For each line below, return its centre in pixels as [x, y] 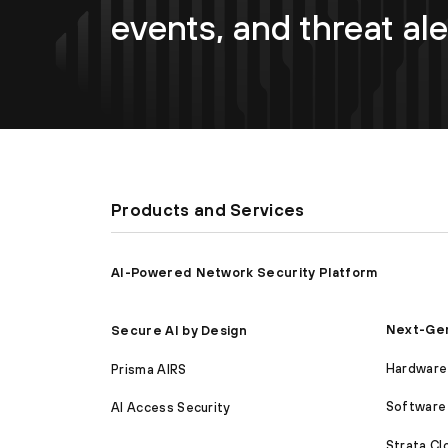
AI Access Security [171, 408]
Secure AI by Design [179, 331]
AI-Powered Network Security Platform [244, 272]
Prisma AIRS [149, 369]
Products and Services [208, 210]
